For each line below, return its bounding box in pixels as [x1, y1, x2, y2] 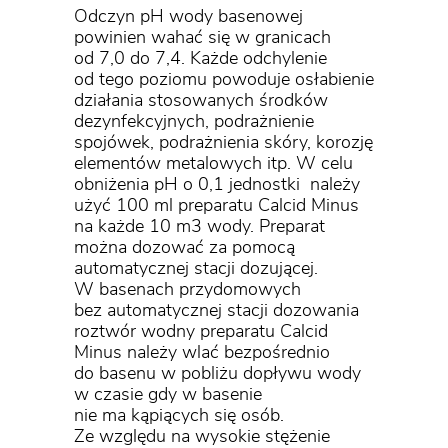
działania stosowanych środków [74, 92, 328, 111]
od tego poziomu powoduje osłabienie [74, 71, 374, 90]
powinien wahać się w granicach [74, 29, 331, 48]
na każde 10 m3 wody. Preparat [74, 218, 325, 237]
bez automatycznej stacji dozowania [74, 302, 359, 321]
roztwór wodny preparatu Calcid [74, 323, 328, 342]
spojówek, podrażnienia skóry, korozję [74, 134, 373, 153]
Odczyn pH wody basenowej [74, 8, 303, 27]
